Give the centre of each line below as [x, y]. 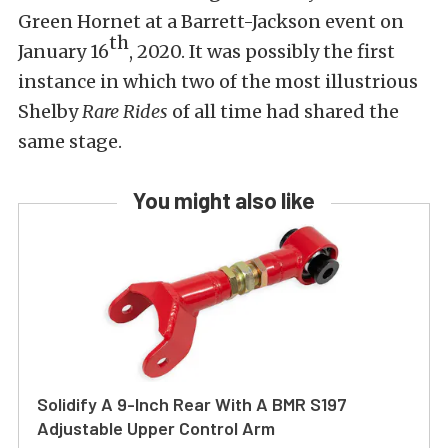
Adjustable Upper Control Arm [156, 428]
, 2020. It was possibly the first [262, 52]
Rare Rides [125, 112]
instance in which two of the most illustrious [218, 82]
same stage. [70, 142]
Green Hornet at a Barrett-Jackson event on [211, 22]
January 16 [63, 52]
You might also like [224, 200]
